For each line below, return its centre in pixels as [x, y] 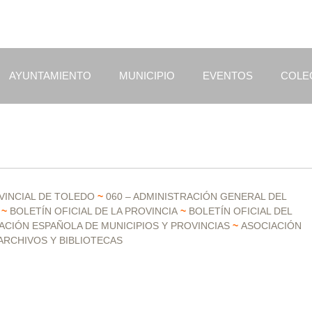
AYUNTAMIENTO [50, 76]
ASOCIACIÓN [271, 226]
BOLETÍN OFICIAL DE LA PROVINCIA [94, 211]
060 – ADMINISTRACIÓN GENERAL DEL [196, 196]
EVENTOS [228, 76]
